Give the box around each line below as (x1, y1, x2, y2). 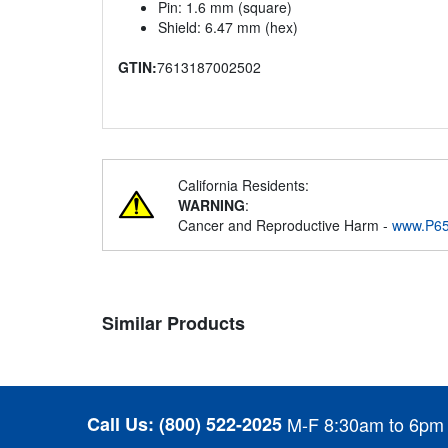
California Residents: (178, 175, 309, 196)
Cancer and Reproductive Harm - (178, 215, 392, 236)
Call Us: (87, 410, 154, 437)
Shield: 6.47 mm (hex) (158, 17, 298, 38)
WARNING (178, 195, 245, 216)
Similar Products (102, 310, 245, 337)
